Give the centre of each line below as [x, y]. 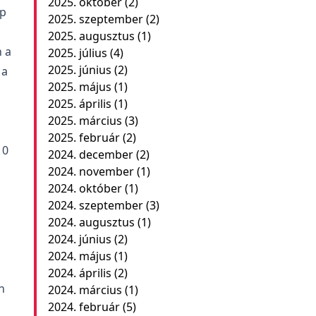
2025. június [79, 70]
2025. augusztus [91, 36]
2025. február [84, 138]
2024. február [84, 307]
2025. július [77, 53]
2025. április [79, 104]
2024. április [79, 273]
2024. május [79, 256]
